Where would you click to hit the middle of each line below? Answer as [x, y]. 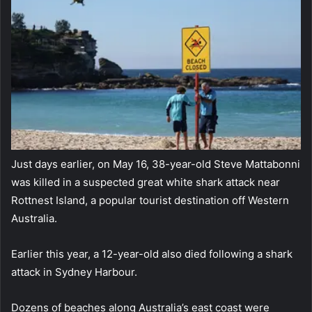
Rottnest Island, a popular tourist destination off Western [150, 201]
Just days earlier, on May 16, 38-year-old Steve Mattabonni [156, 164]
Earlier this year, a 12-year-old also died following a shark [152, 254]
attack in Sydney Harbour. [74, 272]
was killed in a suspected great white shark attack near [146, 182]
